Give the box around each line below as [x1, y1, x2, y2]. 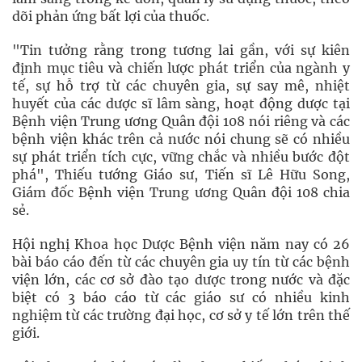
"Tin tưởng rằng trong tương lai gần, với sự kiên [12, 42, 350, 58]
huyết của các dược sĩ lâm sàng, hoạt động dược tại [12, 95, 350, 112]
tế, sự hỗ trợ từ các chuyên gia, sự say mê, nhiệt [12, 78, 350, 94]
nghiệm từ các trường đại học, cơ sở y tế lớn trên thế [12, 307, 350, 323]
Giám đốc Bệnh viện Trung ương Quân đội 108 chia [12, 184, 350, 200]
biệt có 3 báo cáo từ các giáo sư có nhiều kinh [12, 289, 350, 305]
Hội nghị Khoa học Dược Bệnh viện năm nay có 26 [12, 236, 350, 252]
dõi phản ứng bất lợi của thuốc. [12, 8, 209, 24]
